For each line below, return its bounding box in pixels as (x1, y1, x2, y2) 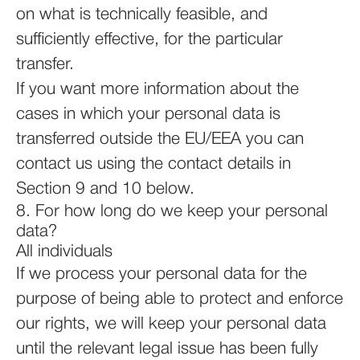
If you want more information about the (16, 82, 299, 97)
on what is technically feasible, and (16, 7, 268, 22)
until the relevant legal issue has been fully (16, 342, 318, 357)
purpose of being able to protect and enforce (16, 292, 343, 307)
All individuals (16, 244, 112, 260)
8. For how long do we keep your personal (16, 204, 328, 219)
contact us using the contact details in (16, 157, 291, 172)
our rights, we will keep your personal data (16, 317, 326, 332)
